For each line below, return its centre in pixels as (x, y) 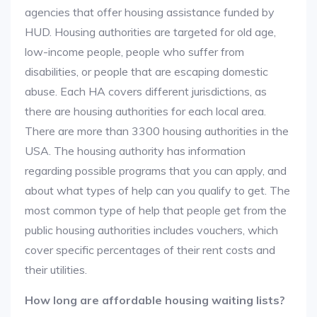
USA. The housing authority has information (135, 151)
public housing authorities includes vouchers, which (151, 230)
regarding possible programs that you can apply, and (156, 171)
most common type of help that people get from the (156, 210)
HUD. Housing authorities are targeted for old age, (150, 32)
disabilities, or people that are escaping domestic (146, 71)
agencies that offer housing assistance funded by (150, 12)
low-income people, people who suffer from (134, 52)
